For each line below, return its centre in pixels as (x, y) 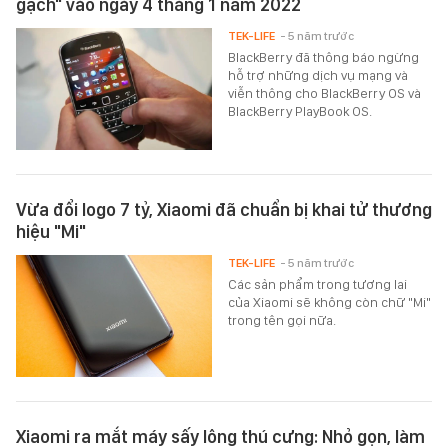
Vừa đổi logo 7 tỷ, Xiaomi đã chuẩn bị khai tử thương (224, 210)
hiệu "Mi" (51, 232)
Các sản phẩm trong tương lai (318, 284)
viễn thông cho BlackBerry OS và (325, 92)
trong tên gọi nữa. (282, 320)
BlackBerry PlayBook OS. (300, 110)
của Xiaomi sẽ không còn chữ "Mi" (330, 302)
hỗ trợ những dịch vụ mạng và (318, 74)
